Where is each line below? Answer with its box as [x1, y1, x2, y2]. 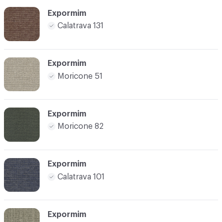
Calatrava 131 [57, 22, 104, 30]
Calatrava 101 [57, 172, 105, 181]
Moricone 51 [57, 72, 103, 80]
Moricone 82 [57, 122, 104, 131]
